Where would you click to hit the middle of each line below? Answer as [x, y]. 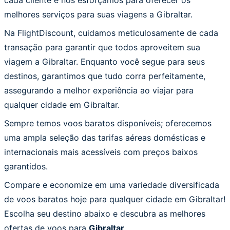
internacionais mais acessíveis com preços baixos [101, 152]
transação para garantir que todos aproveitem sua [102, 47]
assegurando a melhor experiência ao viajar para [99, 90]
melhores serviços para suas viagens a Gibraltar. [98, 14]
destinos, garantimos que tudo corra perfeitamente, [105, 76]
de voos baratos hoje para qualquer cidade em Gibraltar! [115, 199]
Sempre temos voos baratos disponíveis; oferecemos [108, 123]
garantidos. [26, 166]
